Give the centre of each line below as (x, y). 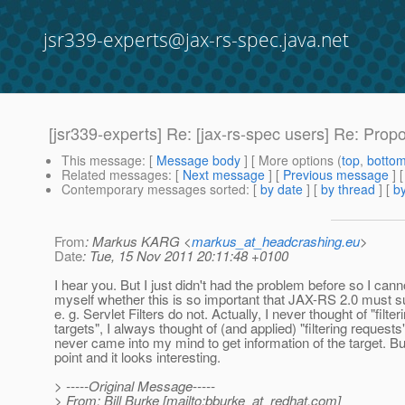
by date (282, 189)
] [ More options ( (291, 160)
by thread (348, 189)
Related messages (115, 175)
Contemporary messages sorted (154, 189)
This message (102, 160)
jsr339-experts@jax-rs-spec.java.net (196, 40)
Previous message (336, 175)
